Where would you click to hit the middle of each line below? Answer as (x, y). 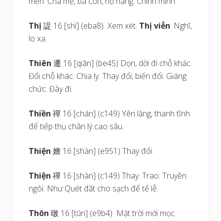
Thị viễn (155, 26)
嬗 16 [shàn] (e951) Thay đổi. (103, 151)
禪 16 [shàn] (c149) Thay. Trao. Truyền (120, 176)
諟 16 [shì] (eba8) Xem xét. (92, 26)
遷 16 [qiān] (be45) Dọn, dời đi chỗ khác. (123, 63)
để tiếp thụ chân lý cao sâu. (76, 126)
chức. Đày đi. (51, 89)
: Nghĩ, (181, 26)
